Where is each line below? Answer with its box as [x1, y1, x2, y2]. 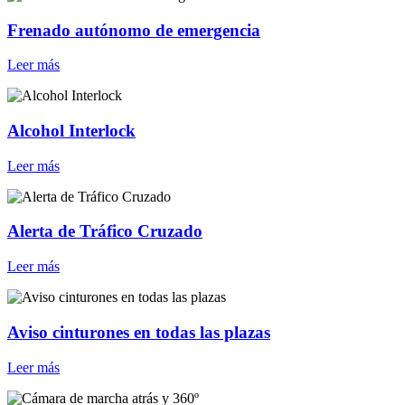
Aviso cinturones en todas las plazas [7, 322, 270, 342]
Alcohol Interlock [7, 120, 136, 140]
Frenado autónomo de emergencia [7, 20, 260, 40]
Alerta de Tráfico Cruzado [7, 221, 202, 241]
